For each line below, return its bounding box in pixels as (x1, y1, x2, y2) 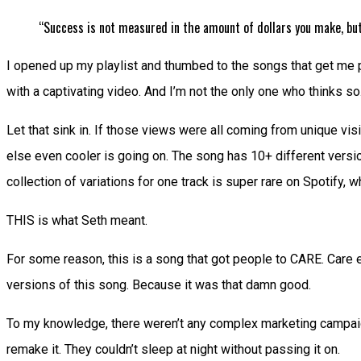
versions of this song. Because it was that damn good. (6, 277, 311, 293)
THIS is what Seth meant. (6, 213, 147, 229)
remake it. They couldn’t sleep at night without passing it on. (6, 342, 340, 358)
